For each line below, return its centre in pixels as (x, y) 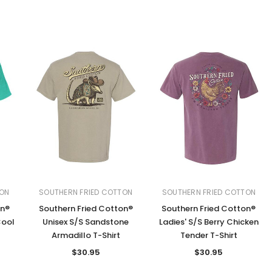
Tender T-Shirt (209, 235)
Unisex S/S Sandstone (86, 222)
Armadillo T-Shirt (86, 235)
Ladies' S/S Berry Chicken (209, 222)
